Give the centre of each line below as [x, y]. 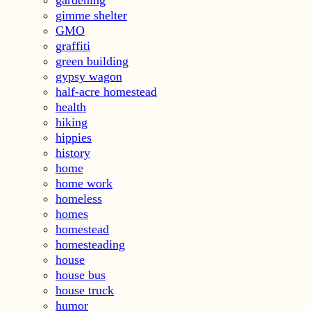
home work [84, 184]
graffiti [73, 46]
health [71, 107]
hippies [74, 138]
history [73, 153]
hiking [72, 123]
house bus [81, 275]
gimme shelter [91, 16]
